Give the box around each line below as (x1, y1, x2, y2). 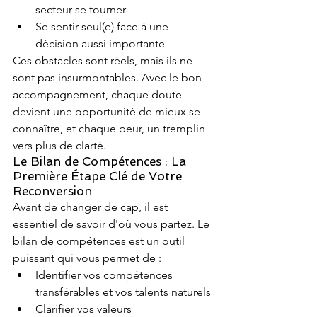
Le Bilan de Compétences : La (13, 154, 190, 168)
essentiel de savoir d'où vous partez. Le (13, 217, 212, 231)
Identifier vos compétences (35, 268, 175, 282)
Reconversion (13, 184, 92, 198)
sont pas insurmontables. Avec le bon (13, 71, 204, 84)
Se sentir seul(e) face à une (35, 20, 171, 33)
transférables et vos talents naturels (35, 285, 211, 299)
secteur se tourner (35, 3, 126, 16)
